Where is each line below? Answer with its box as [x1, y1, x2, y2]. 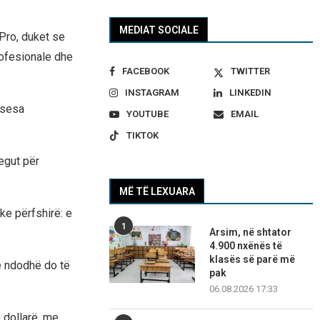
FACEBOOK [122, 66, 170, 77]
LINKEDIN [229, 87, 271, 99]
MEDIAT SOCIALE [119, 24, 199, 36]
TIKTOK [126, 130, 159, 141]
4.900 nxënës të [209, 240, 283, 252]
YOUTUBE [126, 109, 169, 120]
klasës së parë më [209, 254, 296, 266]
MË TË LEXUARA [119, 186, 196, 198]
